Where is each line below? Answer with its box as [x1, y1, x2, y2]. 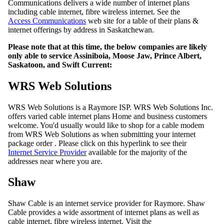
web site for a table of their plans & [86, 16, 198, 25]
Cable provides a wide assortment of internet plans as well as [8, 208, 199, 217]
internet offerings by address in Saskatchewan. [8, 25, 154, 34]
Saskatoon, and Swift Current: [8, 60, 112, 69]
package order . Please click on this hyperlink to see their [8, 138, 186, 147]
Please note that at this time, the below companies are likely [8, 42, 207, 51]
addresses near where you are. [8, 156, 102, 165]
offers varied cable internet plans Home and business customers [8, 111, 207, 120]
